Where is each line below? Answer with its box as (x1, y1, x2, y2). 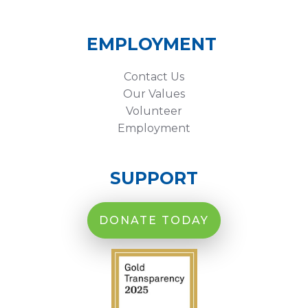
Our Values (123, 87, 185, 101)
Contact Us (124, 70, 184, 84)
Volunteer (126, 104, 182, 118)
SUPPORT (110, 168, 198, 189)
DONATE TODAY (99, 214, 209, 228)
